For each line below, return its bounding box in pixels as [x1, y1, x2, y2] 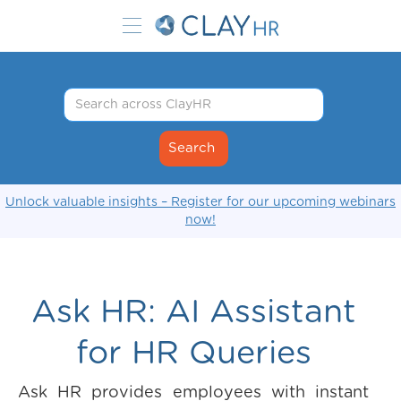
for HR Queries [75, 337, 311, 370]
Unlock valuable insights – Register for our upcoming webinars [5, 196, 396, 209]
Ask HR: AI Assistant [30, 296, 356, 328]
